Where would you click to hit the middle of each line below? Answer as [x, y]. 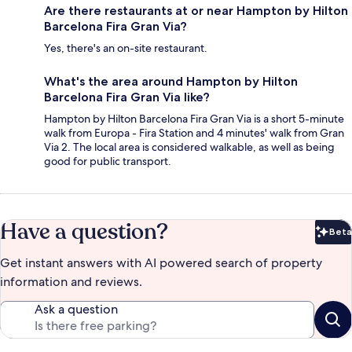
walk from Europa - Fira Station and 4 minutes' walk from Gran [194, 133]
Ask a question [76, 310]
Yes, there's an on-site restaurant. [126, 48]
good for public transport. [108, 161]
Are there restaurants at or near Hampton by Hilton [196, 11]
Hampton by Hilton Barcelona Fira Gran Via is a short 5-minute [194, 119]
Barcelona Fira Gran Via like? [127, 97]
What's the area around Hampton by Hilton [171, 82]
